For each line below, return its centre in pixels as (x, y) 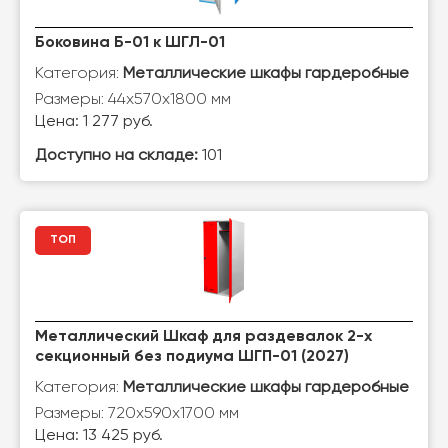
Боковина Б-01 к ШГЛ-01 (130, 43)
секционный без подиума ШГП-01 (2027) (192, 357)
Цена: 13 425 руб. (99, 436)
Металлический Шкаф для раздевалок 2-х (203, 337)
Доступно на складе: (116, 156)
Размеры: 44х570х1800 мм (133, 98)
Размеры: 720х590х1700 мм (137, 412)
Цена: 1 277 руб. (94, 122)
